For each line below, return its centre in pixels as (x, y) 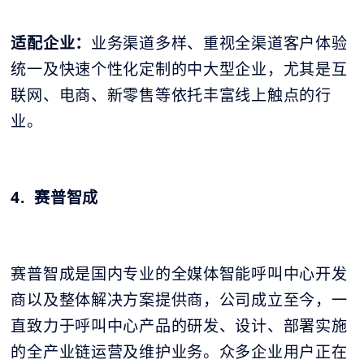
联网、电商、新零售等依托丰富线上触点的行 (171, 95)
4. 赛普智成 (55, 197)
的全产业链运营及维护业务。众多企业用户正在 (179, 351)
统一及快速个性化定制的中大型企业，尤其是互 (179, 69)
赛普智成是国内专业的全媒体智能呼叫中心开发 (179, 273)
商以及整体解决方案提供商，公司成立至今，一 (179, 299)
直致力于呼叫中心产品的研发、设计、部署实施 (179, 325)
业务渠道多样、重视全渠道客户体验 (219, 43)
